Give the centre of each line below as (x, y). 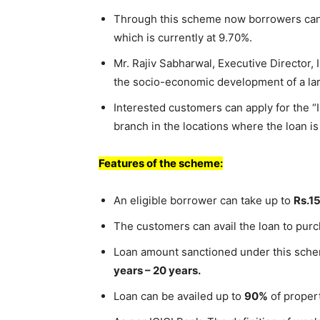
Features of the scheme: (161, 163)
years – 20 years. (157, 270)
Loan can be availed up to (179, 296)
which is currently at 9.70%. (183, 37)
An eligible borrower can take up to (204, 200)
